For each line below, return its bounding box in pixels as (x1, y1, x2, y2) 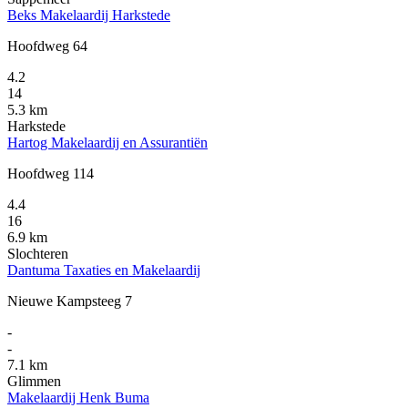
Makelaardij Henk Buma (7, 390, 149, 406)
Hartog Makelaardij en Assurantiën (7, 135, 208, 151)
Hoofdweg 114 (7, 166, 94, 182)
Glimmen (7, 373, 61, 390)
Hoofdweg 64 (7, 38, 87, 55)
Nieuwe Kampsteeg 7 (7, 293, 132, 310)
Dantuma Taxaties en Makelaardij (7, 262, 200, 279)
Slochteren (7, 246, 68, 262)
